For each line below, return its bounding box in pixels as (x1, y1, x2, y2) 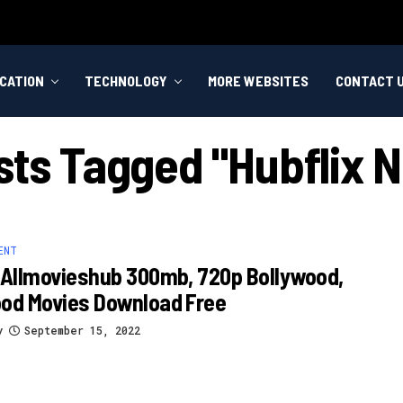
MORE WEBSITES (208, 72, 309, 89)
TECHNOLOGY (85, 72, 167, 89)
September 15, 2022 (24, 322, 140, 337)
